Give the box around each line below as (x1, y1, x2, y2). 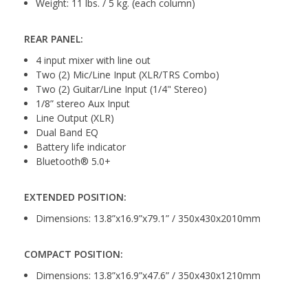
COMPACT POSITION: (24, 247, 123, 261)
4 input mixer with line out (36, 53, 151, 67)
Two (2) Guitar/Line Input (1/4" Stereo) (36, 82, 207, 96)
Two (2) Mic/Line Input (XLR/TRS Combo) (36, 67, 219, 81)
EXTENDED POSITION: (24, 190, 126, 203)
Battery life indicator (36, 140, 126, 153)
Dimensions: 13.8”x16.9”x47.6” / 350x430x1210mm (36, 268, 261, 282)
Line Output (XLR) (36, 111, 114, 124)
